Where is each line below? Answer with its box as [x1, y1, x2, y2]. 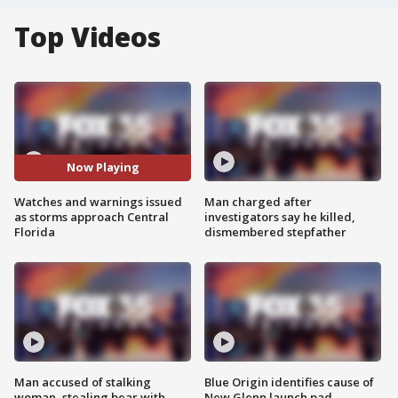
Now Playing [66, 159, 139, 176]
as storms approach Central [14, 208, 169, 225]
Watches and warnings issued [14, 193, 182, 210]
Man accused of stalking [14, 373, 151, 390]
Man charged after [204, 193, 312, 210]
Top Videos [14, 19, 161, 55]
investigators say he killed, [204, 208, 355, 225]
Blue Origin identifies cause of [204, 373, 374, 390]
